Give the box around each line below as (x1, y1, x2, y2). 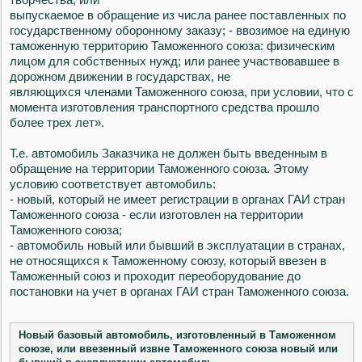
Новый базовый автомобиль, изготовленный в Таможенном (19, 329, 336, 342)
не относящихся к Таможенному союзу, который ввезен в (10, 254, 326, 268)
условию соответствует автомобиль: (10, 177, 216, 192)
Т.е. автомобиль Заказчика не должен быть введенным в (10, 146, 327, 161)
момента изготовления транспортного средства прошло (10, 100, 319, 115)
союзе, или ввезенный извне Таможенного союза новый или (19, 343, 338, 356)
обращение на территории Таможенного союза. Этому (10, 162, 309, 176)
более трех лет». (10, 116, 104, 130)
